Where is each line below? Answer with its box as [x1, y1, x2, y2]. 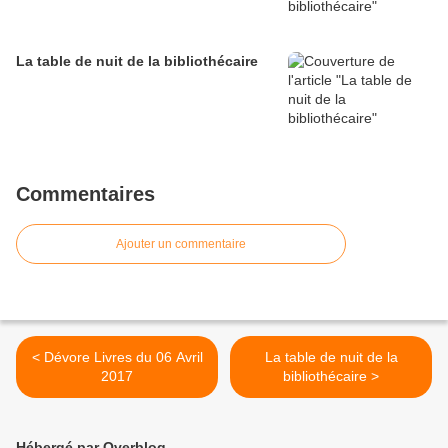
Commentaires [16, 183, 155, 206]
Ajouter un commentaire [116, 237, 246, 252]
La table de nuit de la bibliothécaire [16, 53, 258, 70]
